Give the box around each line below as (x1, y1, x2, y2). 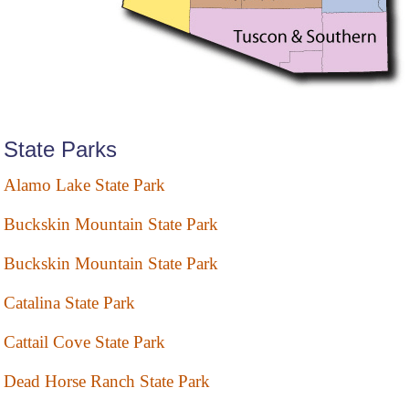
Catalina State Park (4, 293, 135, 313)
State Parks (4, 137, 117, 163)
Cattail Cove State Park (4, 332, 165, 352)
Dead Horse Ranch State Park (4, 372, 210, 392)
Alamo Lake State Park (4, 175, 165, 195)
